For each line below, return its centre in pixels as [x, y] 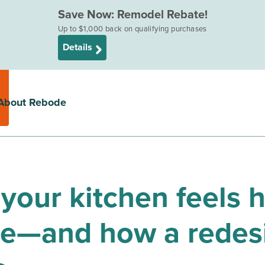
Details [77, 48]
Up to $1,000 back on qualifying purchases [132, 29]
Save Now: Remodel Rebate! [132, 15]
